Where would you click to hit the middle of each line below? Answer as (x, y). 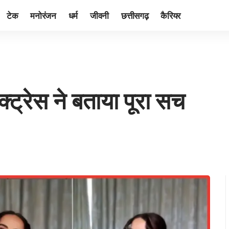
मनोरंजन (43, 15)
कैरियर (170, 15)
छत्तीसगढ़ (135, 15)
